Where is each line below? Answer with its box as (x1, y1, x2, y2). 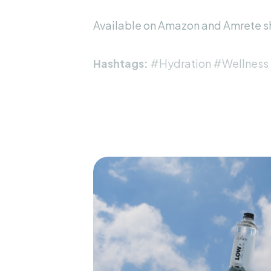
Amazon (157, 7, 200, 21)
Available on (93, 7, 158, 21)
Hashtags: (93, 44, 148, 57)
